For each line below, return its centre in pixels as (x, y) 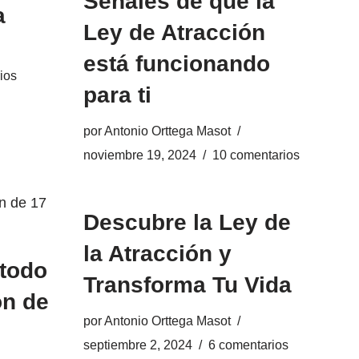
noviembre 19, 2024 (139, 155)
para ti (117, 95)
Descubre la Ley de (187, 222)
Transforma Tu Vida (187, 285)
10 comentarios (256, 155)
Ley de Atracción (174, 32)
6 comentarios (248, 345)
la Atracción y (157, 254)
